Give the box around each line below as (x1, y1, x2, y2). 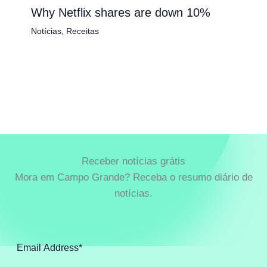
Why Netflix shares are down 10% (30, 6, 210, 20)
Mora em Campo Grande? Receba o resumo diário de (14, 171, 253, 183)
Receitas (66, 26, 99, 36)
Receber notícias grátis (82, 155, 185, 167)
